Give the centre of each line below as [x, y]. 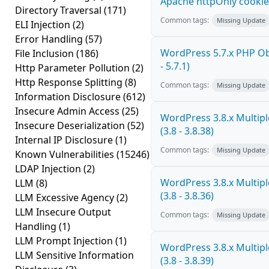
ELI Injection [44, 25]
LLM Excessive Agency [66, 198]
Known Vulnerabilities [66, 154]
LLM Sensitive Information [74, 255]
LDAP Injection [49, 169]
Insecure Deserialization [71, 125]
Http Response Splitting [70, 82]
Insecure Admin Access [68, 111]
